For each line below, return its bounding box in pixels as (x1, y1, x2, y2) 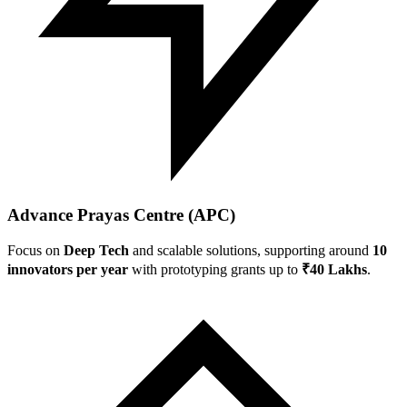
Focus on (7, 242, 64, 258)
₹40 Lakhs (302, 261, 367, 277)
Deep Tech (64, 242, 129, 258)
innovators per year (7, 261, 128, 277)
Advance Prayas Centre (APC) (7, 204, 235, 224)
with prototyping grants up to (128, 261, 302, 277)
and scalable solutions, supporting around (129, 242, 372, 258)
